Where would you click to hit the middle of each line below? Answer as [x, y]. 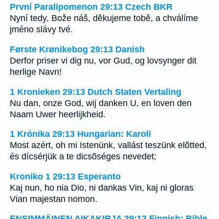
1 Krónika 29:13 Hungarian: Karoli [80, 134]
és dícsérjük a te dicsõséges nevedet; [83, 157]
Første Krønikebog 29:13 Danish [77, 49]
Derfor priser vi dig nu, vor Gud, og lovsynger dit [103, 60]
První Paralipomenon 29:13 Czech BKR [91, 7]
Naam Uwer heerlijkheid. [58, 114]
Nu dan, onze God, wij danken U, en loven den [101, 103]
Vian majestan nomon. [54, 199]
